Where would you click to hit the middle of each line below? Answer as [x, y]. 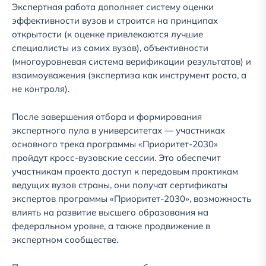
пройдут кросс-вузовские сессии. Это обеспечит [116, 158]
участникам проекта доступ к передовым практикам [125, 172]
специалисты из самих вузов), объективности [110, 48]
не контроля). [43, 89]
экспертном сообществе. [66, 240]
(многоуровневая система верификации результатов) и [132, 62]
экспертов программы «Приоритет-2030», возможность [132, 199]
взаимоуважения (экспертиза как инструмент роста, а [129, 75]
